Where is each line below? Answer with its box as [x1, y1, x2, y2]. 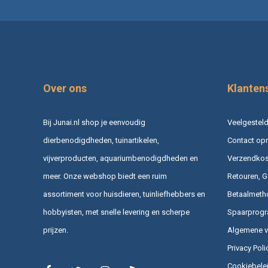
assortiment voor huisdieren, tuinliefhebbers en [43, 189, 205, 199]
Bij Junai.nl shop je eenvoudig [43, 117, 145, 127]
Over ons [43, 81, 87, 95]
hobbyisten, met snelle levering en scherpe [43, 207, 190, 217]
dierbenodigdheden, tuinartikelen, [43, 135, 159, 145]
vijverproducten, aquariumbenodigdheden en [43, 153, 198, 163]
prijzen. [43, 225, 68, 234]
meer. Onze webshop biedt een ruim [43, 171, 167, 181]
